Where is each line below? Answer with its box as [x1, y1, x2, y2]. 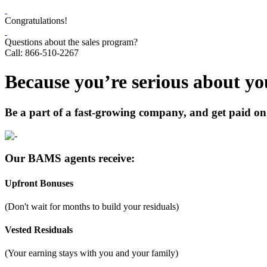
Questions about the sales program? [5, 37, 138, 47]
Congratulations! [5, 15, 67, 26]
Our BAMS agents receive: [5, 152, 135, 165]
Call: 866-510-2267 [5, 48, 79, 58]
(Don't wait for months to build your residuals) [5, 201, 179, 212]
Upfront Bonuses [5, 178, 73, 188]
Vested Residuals [5, 225, 73, 235]
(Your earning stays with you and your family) [5, 248, 178, 259]
